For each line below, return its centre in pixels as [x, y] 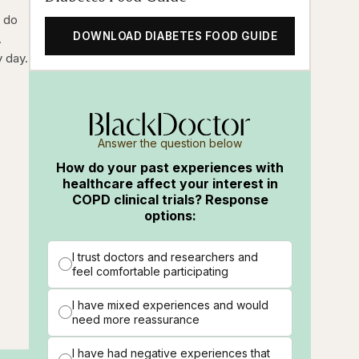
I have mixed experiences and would [171, 305]
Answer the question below [170, 143]
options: [170, 215]
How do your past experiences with [170, 167]
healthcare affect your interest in [170, 183]
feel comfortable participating [151, 271]
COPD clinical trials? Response [170, 199]
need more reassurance [136, 319]
